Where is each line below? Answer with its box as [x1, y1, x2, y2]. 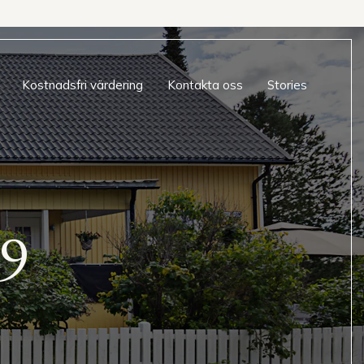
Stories [267, 77, 307, 93]
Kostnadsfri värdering [22, 77, 143, 93]
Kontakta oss [167, 77, 243, 93]
